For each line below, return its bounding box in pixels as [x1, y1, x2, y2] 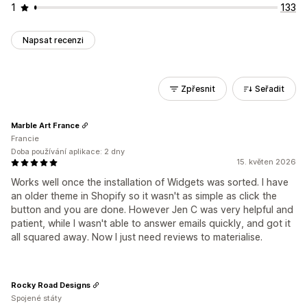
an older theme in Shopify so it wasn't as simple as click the [11, 190, 277, 201]
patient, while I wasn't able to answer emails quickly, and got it [11, 217, 291, 229]
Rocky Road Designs [11, 280, 90, 290]
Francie [11, 134, 39, 143]
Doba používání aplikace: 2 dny [11, 147, 125, 156]
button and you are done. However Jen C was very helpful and [11, 204, 293, 215]
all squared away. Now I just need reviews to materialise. [11, 231, 262, 243]
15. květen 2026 [236, 157, 296, 167]
